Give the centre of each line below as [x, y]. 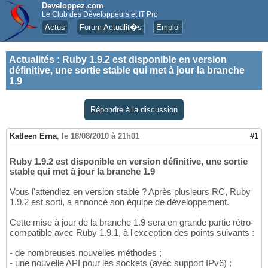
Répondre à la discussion [134, 110]
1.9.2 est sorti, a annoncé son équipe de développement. [119, 202]
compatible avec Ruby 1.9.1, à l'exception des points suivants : [132, 233]
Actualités [32, 60]
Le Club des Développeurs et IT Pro [100, 14]
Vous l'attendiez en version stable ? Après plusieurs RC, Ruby [130, 192]
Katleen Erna [33, 136]
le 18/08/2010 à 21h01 [100, 136]
